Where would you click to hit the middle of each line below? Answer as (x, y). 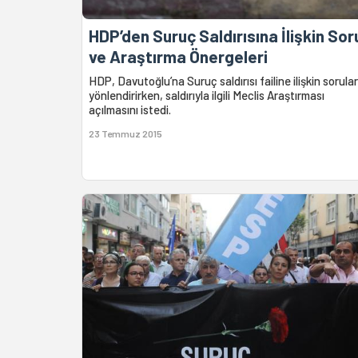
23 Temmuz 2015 (125, 133)
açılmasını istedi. (130, 109)
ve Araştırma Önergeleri (178, 56)
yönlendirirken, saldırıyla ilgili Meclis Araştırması (207, 95)
